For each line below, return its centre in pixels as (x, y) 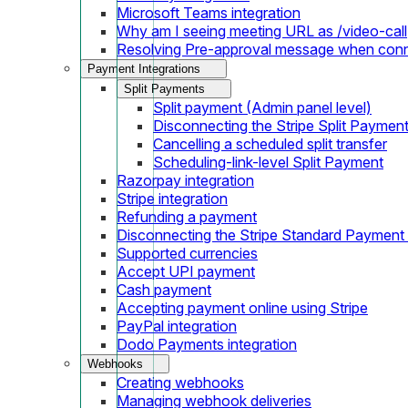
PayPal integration (177, 326)
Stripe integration (172, 198)
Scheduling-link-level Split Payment (268, 162)
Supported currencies (187, 253)
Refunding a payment (187, 216)
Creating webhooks (180, 382)
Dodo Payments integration (207, 344)
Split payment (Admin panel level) (262, 107)
